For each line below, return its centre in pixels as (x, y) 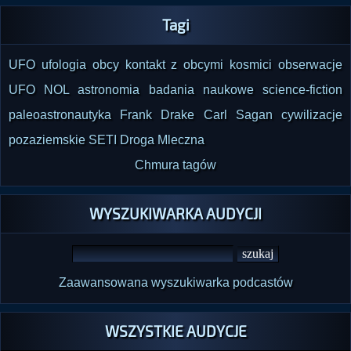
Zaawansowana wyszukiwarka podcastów (175, 282)
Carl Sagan (238, 114)
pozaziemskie (47, 139)
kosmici (251, 64)
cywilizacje (312, 114)
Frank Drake (157, 114)
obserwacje (311, 64)
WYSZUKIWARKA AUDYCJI (175, 213)
